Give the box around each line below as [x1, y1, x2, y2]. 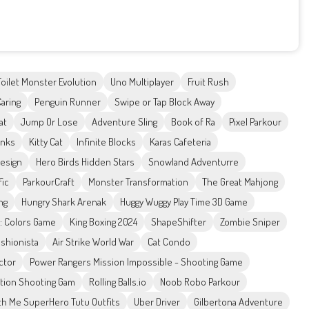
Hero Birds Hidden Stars [36, 155, 134, 169]
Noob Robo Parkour [160, 275, 240, 289]
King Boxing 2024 [70, 215, 137, 229]
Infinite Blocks [77, 135, 136, 149]
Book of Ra [171, 115, 215, 129]
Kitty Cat [29, 135, 63, 149]
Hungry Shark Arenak [21, 195, 106, 209]
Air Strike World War [52, 235, 134, 249]
